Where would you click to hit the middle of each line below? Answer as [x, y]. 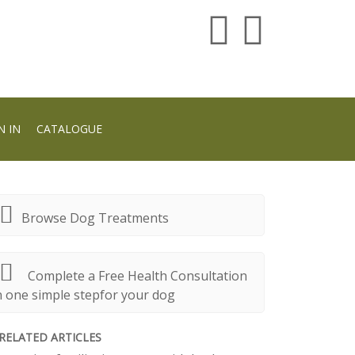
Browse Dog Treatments [95, 218]
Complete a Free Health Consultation [137, 276]
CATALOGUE [69, 129]
